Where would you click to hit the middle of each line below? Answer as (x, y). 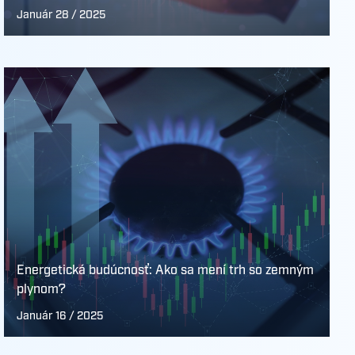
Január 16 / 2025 (60, 316)
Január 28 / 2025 (61, 15)
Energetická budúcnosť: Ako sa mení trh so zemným (166, 271)
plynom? (42, 290)
